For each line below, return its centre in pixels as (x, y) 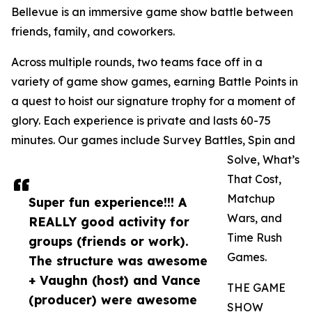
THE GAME (256, 288)
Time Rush (255, 238)
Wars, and (255, 218)
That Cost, (254, 179)
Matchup (251, 199)
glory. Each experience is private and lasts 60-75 (141, 121)
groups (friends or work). (109, 241)
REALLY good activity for (109, 222)
